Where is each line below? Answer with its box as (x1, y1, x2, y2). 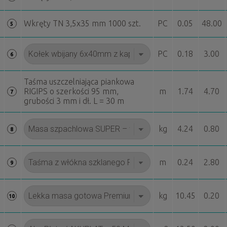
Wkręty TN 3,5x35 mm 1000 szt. (23, 19, 141, 28)
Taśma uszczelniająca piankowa (23, 77, 134, 87)
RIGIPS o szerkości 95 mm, (23, 87, 119, 96)
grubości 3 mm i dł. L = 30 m (23, 96, 124, 106)
